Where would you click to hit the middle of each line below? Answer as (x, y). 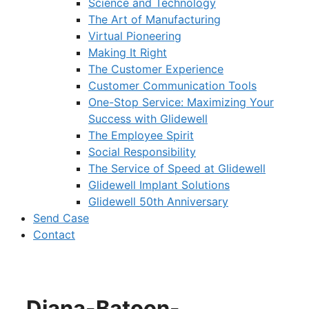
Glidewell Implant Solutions (159, 185)
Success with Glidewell (148, 119)
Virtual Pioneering (135, 36)
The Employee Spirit (141, 135)
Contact (54, 235)
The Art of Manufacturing (154, 19)
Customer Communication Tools (172, 86)
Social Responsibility (142, 152)
